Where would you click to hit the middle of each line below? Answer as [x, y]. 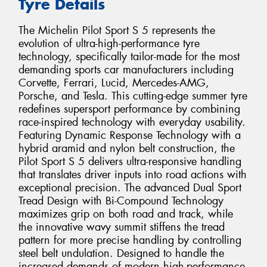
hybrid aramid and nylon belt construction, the [127, 149]
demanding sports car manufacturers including [126, 70]
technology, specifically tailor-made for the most [129, 57]
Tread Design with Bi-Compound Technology [121, 201]
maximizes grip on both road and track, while [126, 214]
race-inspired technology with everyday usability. [132, 122]
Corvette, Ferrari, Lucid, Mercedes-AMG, [114, 83]
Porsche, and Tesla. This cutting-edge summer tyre [133, 96]
